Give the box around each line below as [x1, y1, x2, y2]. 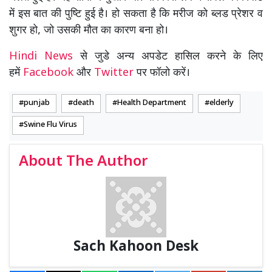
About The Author [19, 152, 148, 172]
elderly [209, 98, 234, 109]
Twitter [94, 66, 134, 81]
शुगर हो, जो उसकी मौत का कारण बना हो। [9, 24, 168, 38]
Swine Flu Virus [24, 120, 77, 131]
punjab [24, 98, 50, 109]
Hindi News [9, 50, 80, 64]
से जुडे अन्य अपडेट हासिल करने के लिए [80, 50, 263, 64]
